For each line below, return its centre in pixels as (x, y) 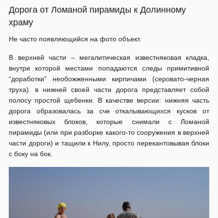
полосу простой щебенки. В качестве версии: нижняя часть (109, 100)
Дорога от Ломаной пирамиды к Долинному (97, 10)
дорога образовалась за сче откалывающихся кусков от (109, 111)
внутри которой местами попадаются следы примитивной (109, 68)
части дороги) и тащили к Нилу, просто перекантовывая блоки (109, 143)
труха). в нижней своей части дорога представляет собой (109, 90)
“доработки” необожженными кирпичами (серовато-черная (109, 79)
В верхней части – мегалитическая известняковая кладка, (109, 58)
